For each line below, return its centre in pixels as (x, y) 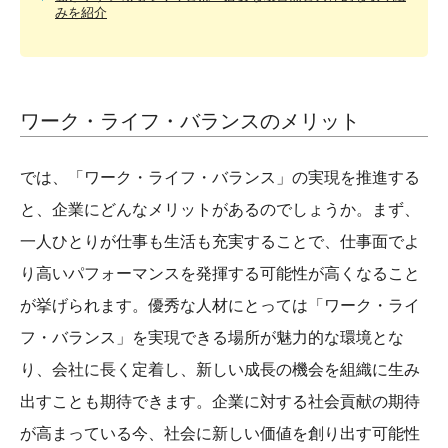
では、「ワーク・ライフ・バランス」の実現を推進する (220, 176)
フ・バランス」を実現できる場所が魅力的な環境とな (212, 336)
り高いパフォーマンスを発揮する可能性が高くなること (220, 272)
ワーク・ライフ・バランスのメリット (190, 120)
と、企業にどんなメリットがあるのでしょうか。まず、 (220, 208)
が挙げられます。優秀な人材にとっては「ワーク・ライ (220, 304)
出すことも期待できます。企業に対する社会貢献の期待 (220, 400)
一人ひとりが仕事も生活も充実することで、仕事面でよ (220, 240)
